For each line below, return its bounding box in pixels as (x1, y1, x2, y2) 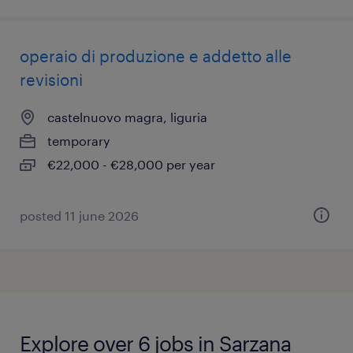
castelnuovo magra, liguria (47, 110, 207, 124)
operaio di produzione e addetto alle (20, 46, 292, 65)
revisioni (20, 70, 83, 89)
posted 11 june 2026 (20, 208, 139, 223)
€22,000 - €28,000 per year (47, 157, 215, 172)
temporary (47, 133, 110, 148)
